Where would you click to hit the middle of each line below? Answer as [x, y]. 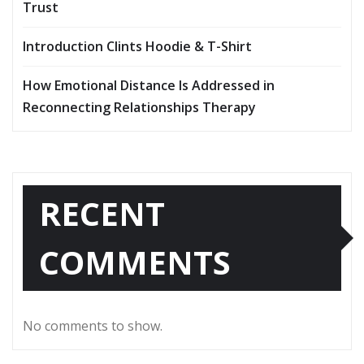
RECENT [102, 214]
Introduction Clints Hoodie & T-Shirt [137, 47]
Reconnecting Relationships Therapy [139, 108]
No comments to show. [93, 326]
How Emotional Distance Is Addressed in [149, 86]
